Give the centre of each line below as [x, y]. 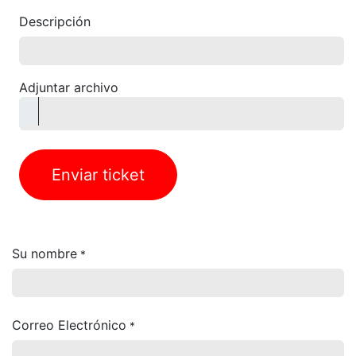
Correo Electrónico [69, 325]
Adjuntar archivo [69, 87]
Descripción [55, 21]
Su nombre [44, 253]
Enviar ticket [98, 175]
